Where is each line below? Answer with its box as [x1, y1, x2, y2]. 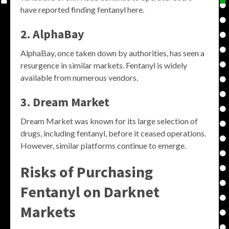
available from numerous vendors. [20, 73, 138, 82]
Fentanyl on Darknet [20, 182, 159, 201]
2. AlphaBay [20, 26, 84, 42]
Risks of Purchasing [20, 162, 153, 181]
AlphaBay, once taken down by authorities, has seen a [20, 48, 204, 58]
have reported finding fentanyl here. [20, 5, 144, 14]
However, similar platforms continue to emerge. [20, 141, 186, 150]
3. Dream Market [20, 94, 109, 110]
